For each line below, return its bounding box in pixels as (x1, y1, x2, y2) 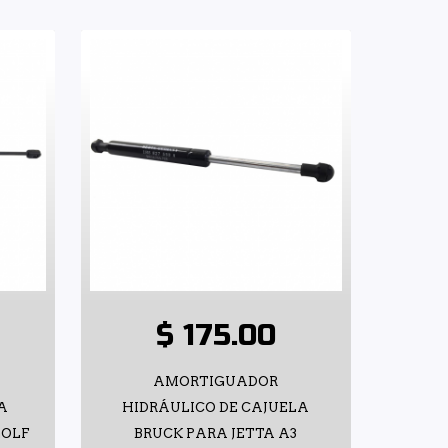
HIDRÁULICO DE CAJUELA (122, 399, 310, 415)
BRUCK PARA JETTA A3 (134, 425, 298, 441)
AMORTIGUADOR (153, 373, 279, 389)
